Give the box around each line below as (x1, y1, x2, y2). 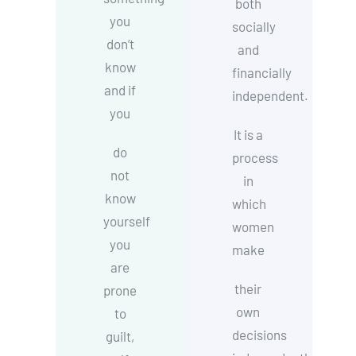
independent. (231, 87, 308, 103)
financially (231, 64, 292, 80)
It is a (233, 126, 263, 142)
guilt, (106, 328, 135, 344)
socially (231, 18, 276, 34)
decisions (231, 327, 287, 342)
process (231, 149, 278, 165)
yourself (103, 213, 151, 229)
